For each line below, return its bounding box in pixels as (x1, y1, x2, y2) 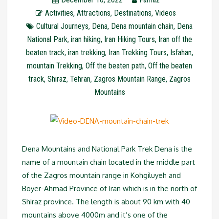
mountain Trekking (27, 61, 82, 70)
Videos (155, 8, 176, 18)
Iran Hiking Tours (104, 35, 155, 44)
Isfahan (170, 48, 192, 57)
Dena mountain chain (111, 22, 174, 31)
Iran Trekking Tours (109, 48, 167, 57)
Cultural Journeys (36, 22, 88, 31)
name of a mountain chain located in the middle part (22, 157, 195, 167)
